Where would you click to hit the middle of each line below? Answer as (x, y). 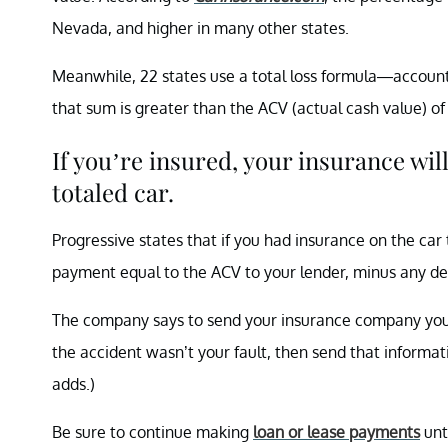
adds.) (73, 383)
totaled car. (113, 191)
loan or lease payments (336, 431)
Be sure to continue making (152, 431)
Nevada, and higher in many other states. (200, 27)
